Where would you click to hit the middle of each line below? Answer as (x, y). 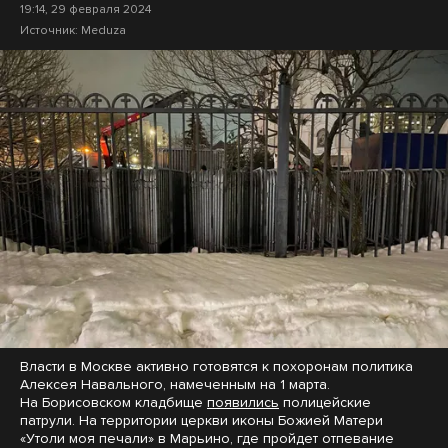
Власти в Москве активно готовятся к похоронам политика (216, 367)
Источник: (50, 29)
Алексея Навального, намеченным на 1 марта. (175, 385)
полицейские (325, 403)
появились (243, 403)
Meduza (103, 29)
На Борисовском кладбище (113, 403)
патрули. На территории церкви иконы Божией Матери (201, 421)
